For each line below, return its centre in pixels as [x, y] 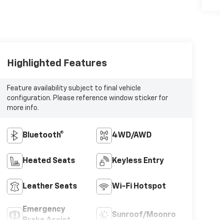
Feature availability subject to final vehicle [74, 88]
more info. [23, 108]
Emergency [44, 209]
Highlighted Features [57, 64]
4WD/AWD [132, 135]
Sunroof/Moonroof [149, 215]
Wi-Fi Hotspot [139, 186]
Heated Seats [49, 161]
